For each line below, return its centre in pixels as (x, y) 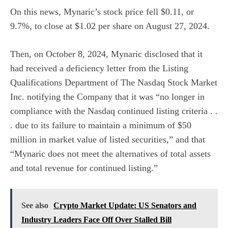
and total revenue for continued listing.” (84, 168)
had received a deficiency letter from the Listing (99, 68)
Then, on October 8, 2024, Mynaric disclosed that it (106, 54)
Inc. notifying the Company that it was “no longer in (107, 97)
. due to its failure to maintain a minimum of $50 (101, 125)
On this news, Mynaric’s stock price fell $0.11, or (102, 12)
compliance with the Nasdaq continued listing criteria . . (114, 111)
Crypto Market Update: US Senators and (125, 205)
